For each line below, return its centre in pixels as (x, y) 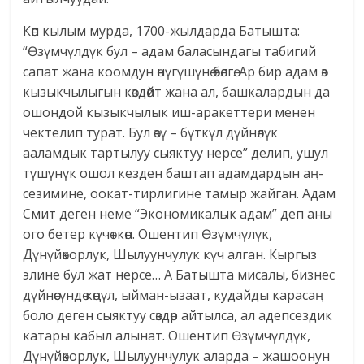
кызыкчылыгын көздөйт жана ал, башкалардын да (177, 92)
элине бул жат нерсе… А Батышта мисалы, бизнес (179, 275)
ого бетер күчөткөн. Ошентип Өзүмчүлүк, (148, 234)
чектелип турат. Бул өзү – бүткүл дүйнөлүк (151, 133)
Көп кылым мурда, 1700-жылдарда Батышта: (162, 31)
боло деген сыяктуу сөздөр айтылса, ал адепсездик (178, 316)
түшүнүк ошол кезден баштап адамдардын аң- (173, 173)
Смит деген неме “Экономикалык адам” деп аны (178, 214)
